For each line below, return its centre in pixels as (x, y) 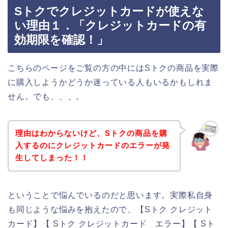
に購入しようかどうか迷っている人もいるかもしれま (110, 82)
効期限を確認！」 (61, 39)
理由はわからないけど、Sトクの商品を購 (91, 133)
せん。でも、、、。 (46, 96)
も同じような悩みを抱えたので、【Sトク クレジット (110, 210)
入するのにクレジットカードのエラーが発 (92, 146)
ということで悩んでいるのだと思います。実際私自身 (110, 195)
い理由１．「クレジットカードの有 (110, 25)
